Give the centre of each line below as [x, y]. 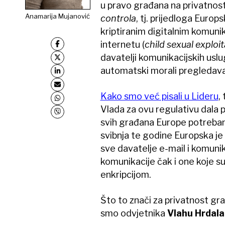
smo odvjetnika [134, 213]
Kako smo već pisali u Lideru [159, 96]
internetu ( [122, 44]
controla [118, 18]
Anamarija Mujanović [57, 16]
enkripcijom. [126, 175]
